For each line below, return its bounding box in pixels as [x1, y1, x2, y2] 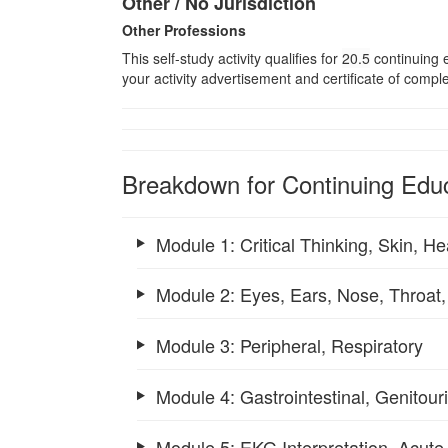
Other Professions [122, 19, 246, 40]
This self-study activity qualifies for [122, 47, 342, 68]
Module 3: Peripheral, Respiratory [155, 332, 423, 359]
